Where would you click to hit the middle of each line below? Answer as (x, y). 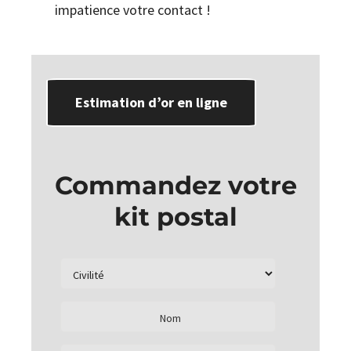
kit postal (175, 216)
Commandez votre (175, 185)
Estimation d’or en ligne (152, 102)
